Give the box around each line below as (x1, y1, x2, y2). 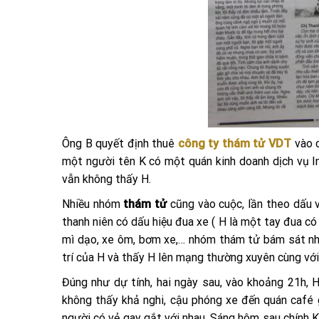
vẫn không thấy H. (62, 172, 151, 186)
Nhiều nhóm (62, 197, 124, 211)
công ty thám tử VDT (174, 137, 292, 150)
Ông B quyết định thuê (62, 137, 175, 150)
